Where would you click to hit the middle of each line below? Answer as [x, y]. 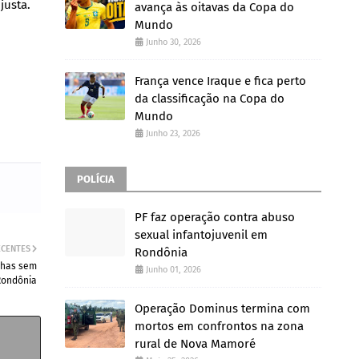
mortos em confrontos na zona [219, 326]
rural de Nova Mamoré [195, 344]
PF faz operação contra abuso [215, 217]
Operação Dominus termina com [222, 309]
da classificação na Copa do [210, 99]
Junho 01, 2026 [173, 270]
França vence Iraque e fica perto [220, 81]
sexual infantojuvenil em [201, 235]
